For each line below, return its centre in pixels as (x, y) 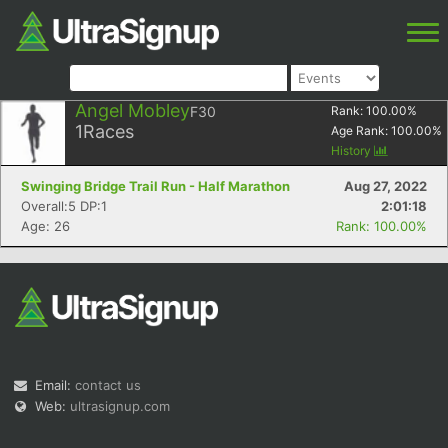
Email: (55, 385)
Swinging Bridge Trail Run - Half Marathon (155, 186)
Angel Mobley (132, 110)
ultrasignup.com (120, 406)
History (352, 150)
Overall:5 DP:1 (64, 206)
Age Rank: (361, 130)
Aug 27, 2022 (385, 186)
